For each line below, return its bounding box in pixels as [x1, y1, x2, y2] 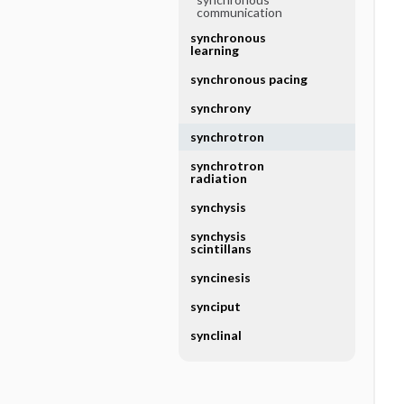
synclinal [189, 327, 242, 343]
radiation [189, 170, 247, 186]
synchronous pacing [189, 71, 308, 87]
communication [196, 5, 282, 20]
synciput [189, 298, 241, 314]
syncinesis [189, 270, 251, 285]
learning [189, 42, 239, 58]
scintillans [189, 241, 252, 256]
